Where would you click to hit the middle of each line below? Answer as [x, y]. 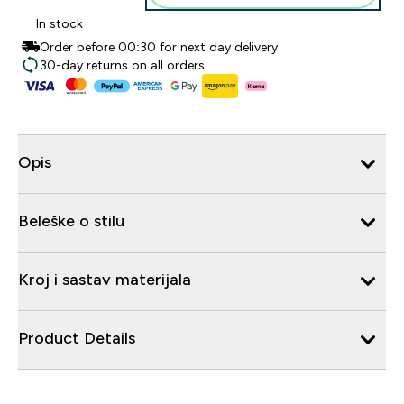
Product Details [77, 338]
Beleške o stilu [71, 220]
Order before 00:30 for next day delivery [159, 47]
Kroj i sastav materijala [105, 279]
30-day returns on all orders [122, 65]
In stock [60, 23]
